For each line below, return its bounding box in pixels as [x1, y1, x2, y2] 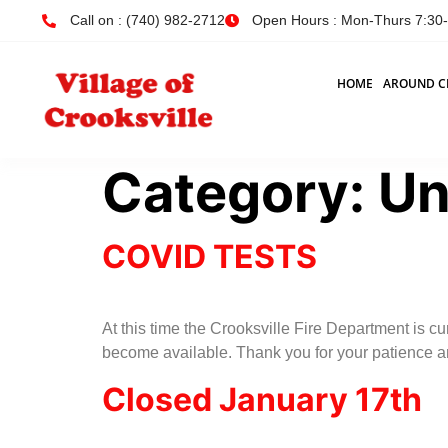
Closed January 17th [102, 380, 422, 420]
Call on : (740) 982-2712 [69, 12, 225, 28]
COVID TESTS [102, 237, 317, 276]
